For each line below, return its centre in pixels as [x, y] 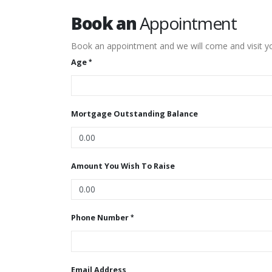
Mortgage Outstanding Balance [134, 114]
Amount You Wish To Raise [123, 166]
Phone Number [100, 218]
